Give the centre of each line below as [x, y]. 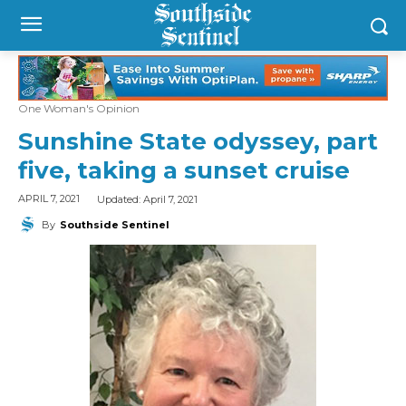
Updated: [120, 199]
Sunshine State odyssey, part [198, 142]
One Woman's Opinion [79, 109]
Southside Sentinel [115, 224]
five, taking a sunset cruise [184, 171]
